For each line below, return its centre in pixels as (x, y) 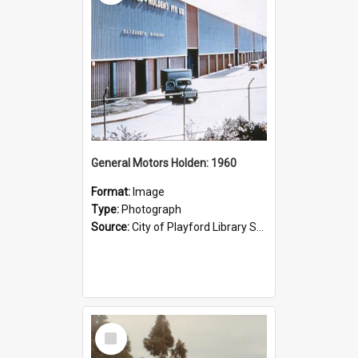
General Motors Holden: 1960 (164, 163)
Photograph (151, 209)
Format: (112, 191)
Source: (111, 227)
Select (115, 329)
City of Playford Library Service (194, 227)
